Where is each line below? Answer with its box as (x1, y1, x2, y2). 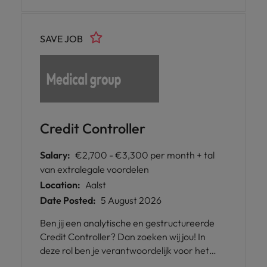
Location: (40, 179, 80, 191)
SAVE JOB (40, 33, 83, 45)
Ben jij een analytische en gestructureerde (40, 217, 215, 229)
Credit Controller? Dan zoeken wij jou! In (40, 231, 206, 243)
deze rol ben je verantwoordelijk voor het (40, 244, 209, 256)
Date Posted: (40, 194, 96, 206)
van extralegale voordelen (40, 163, 149, 175)
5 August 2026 (101, 194, 162, 206)
